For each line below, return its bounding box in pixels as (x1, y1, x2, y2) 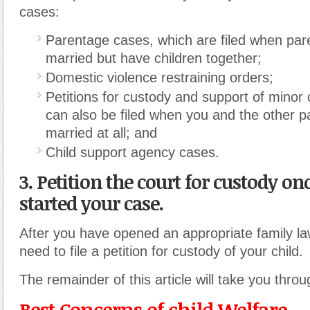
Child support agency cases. (46, 145, 219, 160)
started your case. (19, 190, 163, 216)
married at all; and (46, 125, 157, 140)
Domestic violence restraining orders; (46, 70, 273, 85)
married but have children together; (46, 51, 262, 66)
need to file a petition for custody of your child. (19, 244, 303, 259)
